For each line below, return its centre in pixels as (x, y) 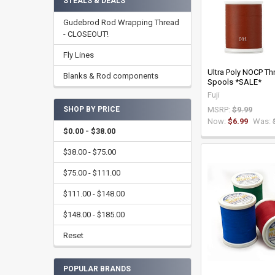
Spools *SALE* (234, 82)
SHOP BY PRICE (91, 110)
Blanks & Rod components (110, 76)
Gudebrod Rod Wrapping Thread (121, 22)
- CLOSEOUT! (86, 34)
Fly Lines (78, 55)
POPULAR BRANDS (97, 269)
